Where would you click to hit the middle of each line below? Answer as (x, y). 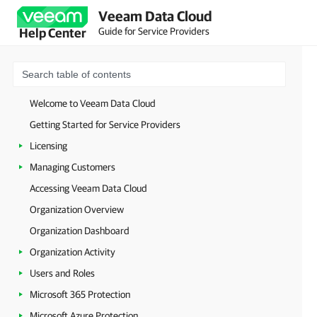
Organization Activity (73, 252)
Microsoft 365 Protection (80, 294)
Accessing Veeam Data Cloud (88, 188)
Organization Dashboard (80, 231)
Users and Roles (62, 273)
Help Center (52, 33)
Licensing (48, 146)
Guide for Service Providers (154, 31)
